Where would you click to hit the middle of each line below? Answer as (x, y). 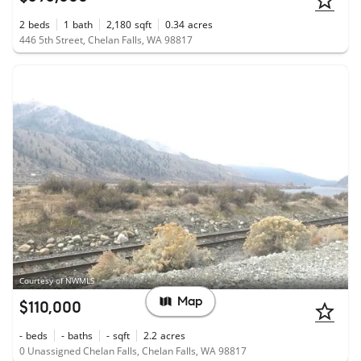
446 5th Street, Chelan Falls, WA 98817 (106, 40)
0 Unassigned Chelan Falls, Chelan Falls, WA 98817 (133, 351)
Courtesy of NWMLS (57, 281)
